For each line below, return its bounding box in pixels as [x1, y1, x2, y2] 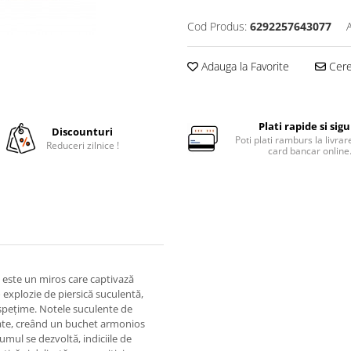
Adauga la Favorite [198, 59, 289, 74]
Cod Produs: [187, 19, 247, 34]
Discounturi [52, 125, 114, 139]
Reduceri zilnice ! [45, 139, 119, 152]
